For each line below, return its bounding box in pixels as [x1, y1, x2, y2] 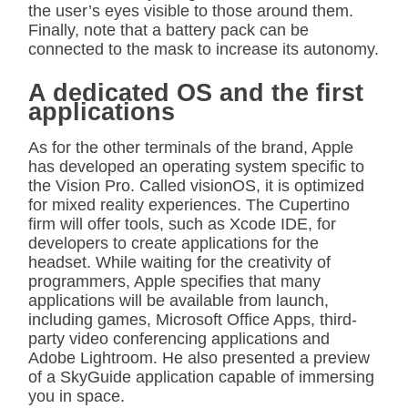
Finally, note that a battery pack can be [28, 20, 309, 39]
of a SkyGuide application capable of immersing [28, 367, 374, 386]
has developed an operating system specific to [28, 157, 364, 176]
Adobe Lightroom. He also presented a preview [28, 348, 370, 367]
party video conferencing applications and [28, 329, 330, 348]
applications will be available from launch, [28, 291, 329, 310]
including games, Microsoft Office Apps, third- [28, 310, 357, 329]
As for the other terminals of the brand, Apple [28, 138, 353, 157]
